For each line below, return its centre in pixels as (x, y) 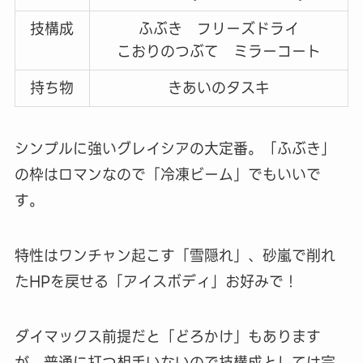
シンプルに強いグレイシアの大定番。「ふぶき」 (175, 149)
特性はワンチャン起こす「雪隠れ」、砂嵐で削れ (175, 256)
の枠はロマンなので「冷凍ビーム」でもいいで (167, 175)
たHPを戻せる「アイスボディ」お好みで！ (156, 282)
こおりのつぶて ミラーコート (218, 52)
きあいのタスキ (218, 88)
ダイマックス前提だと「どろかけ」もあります (167, 336)
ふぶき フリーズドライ (218, 29)
